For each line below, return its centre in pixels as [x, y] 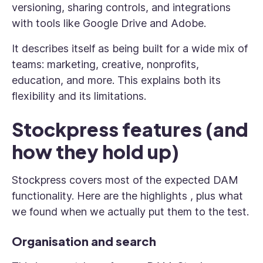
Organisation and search [84, 241]
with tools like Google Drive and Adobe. [109, 23]
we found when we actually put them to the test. [130, 212]
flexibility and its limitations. [79, 96]
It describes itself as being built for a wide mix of [130, 48]
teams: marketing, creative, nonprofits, [105, 64]
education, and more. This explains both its [116, 80]
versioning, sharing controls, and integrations [121, 7]
